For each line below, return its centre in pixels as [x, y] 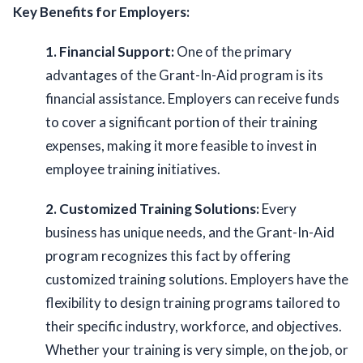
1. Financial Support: [110, 52]
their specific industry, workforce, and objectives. [195, 327]
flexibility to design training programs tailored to [193, 303]
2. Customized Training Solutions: [152, 209]
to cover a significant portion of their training [181, 122]
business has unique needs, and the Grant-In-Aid [190, 233]
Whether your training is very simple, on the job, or [197, 350]
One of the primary [233, 52]
